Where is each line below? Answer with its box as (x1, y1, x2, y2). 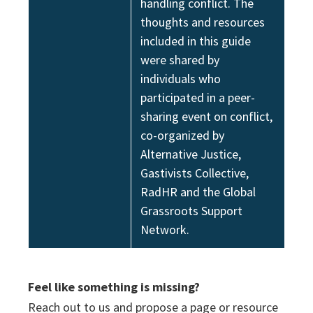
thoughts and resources (140, 14, 265, 30)
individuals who (140, 71, 221, 87)
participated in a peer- (140, 89, 255, 105)
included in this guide (140, 33, 251, 49)
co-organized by (140, 127, 224, 143)
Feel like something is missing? (28, 279, 203, 295)
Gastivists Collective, (140, 165, 249, 181)
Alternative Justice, (140, 146, 241, 162)
